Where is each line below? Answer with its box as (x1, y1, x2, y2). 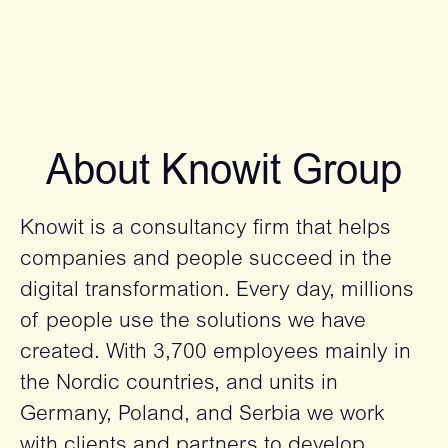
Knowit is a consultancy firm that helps (20, 219, 391, 240)
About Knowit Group (46, 154, 402, 194)
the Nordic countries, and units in (20, 374, 338, 395)
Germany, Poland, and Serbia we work (20, 405, 385, 426)
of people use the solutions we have (20, 312, 366, 333)
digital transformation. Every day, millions (20, 281, 414, 302)
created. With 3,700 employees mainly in (20, 343, 411, 364)
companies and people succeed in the (20, 250, 392, 271)
